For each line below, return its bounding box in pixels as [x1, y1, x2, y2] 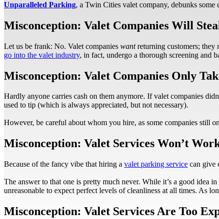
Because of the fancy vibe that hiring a [4, 160, 124, 169]
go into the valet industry [4, 50, 80, 59]
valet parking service [124, 160, 188, 169]
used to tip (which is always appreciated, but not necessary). [4, 101, 188, 109]
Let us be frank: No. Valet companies [4, 42, 120, 50]
